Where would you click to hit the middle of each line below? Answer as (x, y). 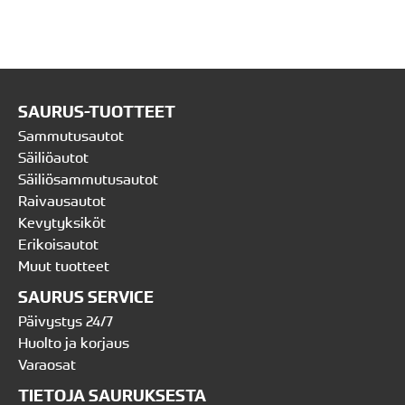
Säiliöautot (53, 158)
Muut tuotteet (64, 266)
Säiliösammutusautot (88, 179)
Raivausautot (62, 201)
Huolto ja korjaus (74, 343)
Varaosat (47, 365)
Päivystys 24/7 (66, 321)
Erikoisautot (58, 245)
